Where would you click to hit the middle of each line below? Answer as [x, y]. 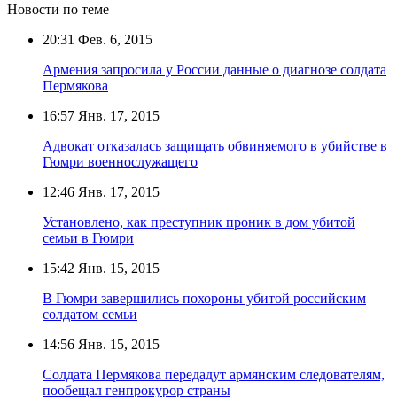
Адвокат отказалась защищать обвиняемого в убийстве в [215, 145]
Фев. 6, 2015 [113, 39]
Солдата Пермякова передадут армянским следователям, [214, 374]
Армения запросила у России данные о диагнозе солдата [214, 69]
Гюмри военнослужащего [120, 161]
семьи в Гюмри [88, 237]
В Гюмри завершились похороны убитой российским [204, 298]
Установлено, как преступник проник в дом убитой [199, 222]
